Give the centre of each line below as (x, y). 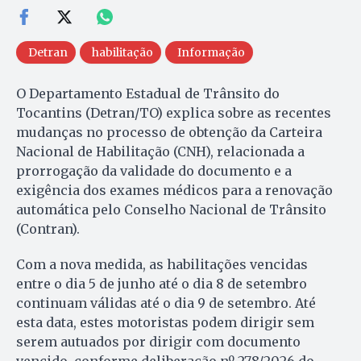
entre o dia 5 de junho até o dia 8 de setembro (162, 283)
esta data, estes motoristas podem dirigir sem (165, 322)
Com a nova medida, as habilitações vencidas (162, 264)
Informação (211, 52)
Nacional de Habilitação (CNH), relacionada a (160, 151)
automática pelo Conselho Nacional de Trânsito (171, 209)
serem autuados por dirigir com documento (158, 341)
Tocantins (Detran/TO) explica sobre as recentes (174, 112)
